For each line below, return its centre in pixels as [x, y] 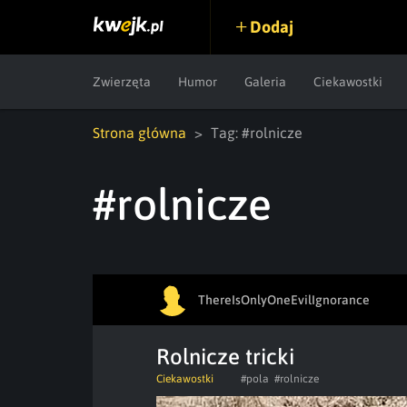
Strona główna [139, 133]
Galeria [265, 82]
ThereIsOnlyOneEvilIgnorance [284, 299]
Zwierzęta [122, 82]
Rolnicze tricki [225, 357]
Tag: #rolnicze [257, 133]
